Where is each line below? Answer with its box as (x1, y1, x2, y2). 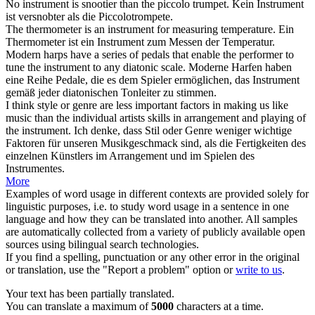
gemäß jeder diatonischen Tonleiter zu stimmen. (6, 86, 217, 99)
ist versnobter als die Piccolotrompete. (6, 11, 173, 23)
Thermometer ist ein (6, 36, 97, 49)
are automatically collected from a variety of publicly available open (6, 226, 305, 238)
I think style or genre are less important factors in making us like (6, 99, 288, 112)
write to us (236, 264, 282, 276)
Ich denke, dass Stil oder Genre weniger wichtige (74, 124, 292, 137)
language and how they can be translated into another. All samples (6, 213, 297, 226)
